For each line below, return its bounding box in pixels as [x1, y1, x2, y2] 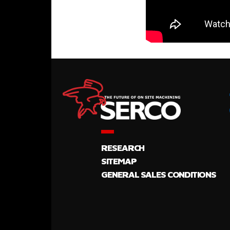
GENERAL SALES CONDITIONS [101, 169, 216, 180]
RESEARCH [101, 142, 144, 154]
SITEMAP [101, 156, 137, 167]
